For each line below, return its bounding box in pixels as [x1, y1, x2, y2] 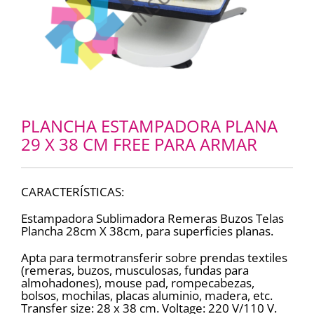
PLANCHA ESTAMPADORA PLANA [20, 114, 278, 138]
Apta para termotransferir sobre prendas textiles [20, 250, 287, 266]
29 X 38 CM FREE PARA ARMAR [20, 132, 257, 156]
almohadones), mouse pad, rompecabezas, [20, 275, 254, 292]
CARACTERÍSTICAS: [20, 184, 124, 200]
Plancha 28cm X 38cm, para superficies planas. [20, 223, 273, 240]
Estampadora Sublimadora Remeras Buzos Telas [20, 210, 284, 227]
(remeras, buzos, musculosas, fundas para [20, 262, 249, 279]
